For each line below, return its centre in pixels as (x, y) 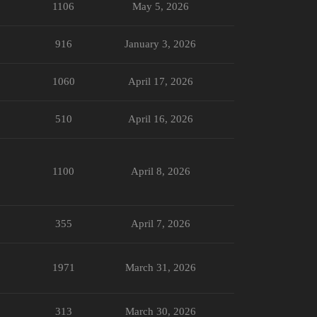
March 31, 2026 (160, 267)
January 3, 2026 (160, 44)
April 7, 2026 (160, 223)
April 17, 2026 (160, 81)
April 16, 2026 (160, 119)
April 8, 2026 (160, 171)
